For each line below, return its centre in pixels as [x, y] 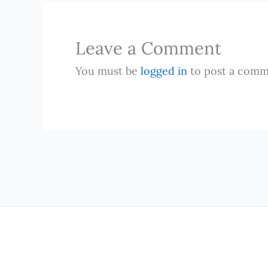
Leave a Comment [148, 48]
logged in [164, 71]
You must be [108, 71]
